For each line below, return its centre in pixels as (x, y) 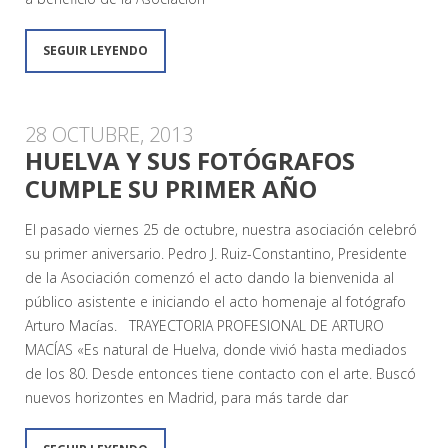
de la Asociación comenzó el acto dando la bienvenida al (209, 277)
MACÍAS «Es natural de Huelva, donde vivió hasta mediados (216, 349)
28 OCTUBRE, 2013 (109, 134)
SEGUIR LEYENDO (95, 50)
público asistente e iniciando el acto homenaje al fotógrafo (215, 301)
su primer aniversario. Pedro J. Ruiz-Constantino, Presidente (216, 253)
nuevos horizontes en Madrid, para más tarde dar (186, 397)
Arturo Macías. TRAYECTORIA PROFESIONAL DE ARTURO (204, 325)
